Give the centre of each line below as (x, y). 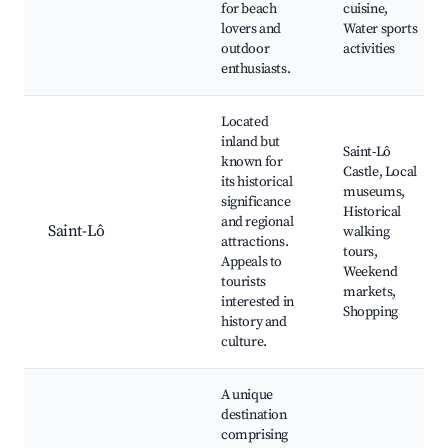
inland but (250, 142)
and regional (257, 222)
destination (254, 415)
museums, (374, 192)
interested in (257, 302)
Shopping (370, 312)
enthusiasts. (256, 69)
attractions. (255, 242)
